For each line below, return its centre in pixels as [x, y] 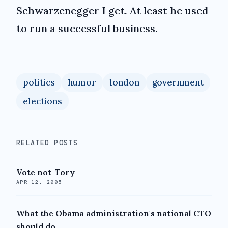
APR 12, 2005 [39, 182]
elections [42, 101]
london [124, 83]
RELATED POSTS [47, 142]
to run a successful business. [87, 28]
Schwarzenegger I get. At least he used [112, 10]
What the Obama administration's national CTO [114, 213]
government [178, 83]
